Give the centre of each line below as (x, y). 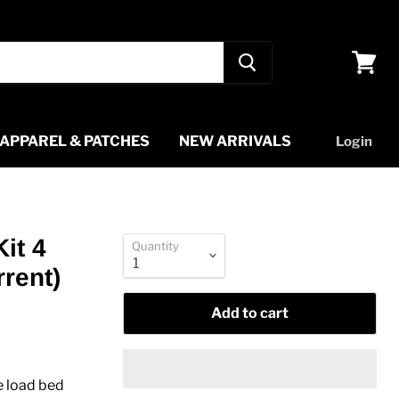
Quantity (156, 245)
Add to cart (250, 313)
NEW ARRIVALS (235, 141)
